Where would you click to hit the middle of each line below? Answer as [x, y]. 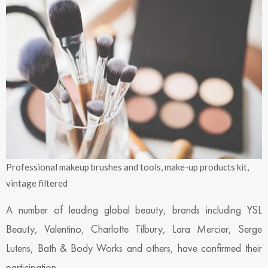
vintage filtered [37, 183]
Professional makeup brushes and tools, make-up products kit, [127, 167]
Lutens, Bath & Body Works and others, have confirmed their [134, 248]
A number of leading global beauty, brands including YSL [134, 210]
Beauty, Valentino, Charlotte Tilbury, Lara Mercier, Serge [134, 229]
